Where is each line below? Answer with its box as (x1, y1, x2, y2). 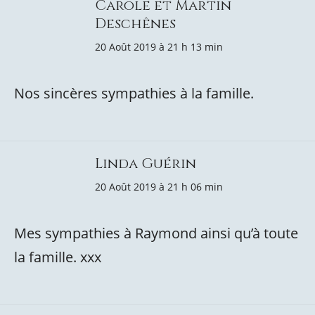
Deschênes (95, 14, 176, 33)
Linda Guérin (95, 154, 196, 173)
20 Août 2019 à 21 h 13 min (95, 40, 223, 53)
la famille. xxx (14, 247, 101, 266)
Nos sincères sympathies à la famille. (14, 84, 254, 103)
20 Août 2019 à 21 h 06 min (95, 180, 223, 193)
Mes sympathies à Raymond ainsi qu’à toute (14, 224, 298, 243)
